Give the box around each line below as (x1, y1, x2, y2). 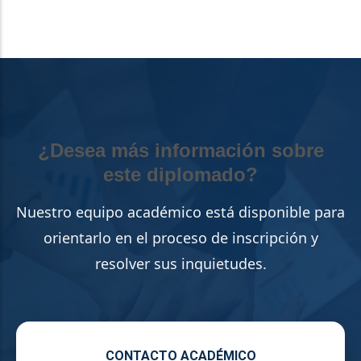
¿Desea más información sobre (37, 139, 324, 162)
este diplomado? (103, 164, 258, 186)
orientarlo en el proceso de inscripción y (43, 228, 318, 248)
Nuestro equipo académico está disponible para (16, 202, 345, 222)
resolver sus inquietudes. (94, 254, 267, 274)
